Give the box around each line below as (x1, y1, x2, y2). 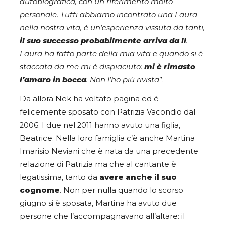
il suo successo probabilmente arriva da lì (20, 36, 186, 46)
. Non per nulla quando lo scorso (60, 185, 183, 195)
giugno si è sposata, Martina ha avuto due (20, 198, 177, 208)
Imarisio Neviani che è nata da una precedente (20, 146, 198, 156)
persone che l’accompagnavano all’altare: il (20, 211, 185, 221)
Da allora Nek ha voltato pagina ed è (20, 94, 159, 103)
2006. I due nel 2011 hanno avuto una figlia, (20, 120, 180, 130)
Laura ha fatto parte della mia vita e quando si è (20, 49, 203, 59)
